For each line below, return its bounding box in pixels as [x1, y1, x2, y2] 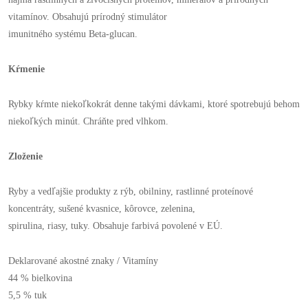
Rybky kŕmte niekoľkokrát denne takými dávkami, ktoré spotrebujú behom [8, 99, 300, 109]
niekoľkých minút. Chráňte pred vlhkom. [8, 116, 168, 126]
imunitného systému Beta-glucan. [8, 29, 137, 39]
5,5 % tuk [8, 290, 47, 300]
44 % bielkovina [8, 273, 72, 283]
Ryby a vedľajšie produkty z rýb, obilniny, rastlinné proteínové [8, 186, 253, 197]
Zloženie [8, 151, 43, 162]
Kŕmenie [8, 64, 45, 74]
